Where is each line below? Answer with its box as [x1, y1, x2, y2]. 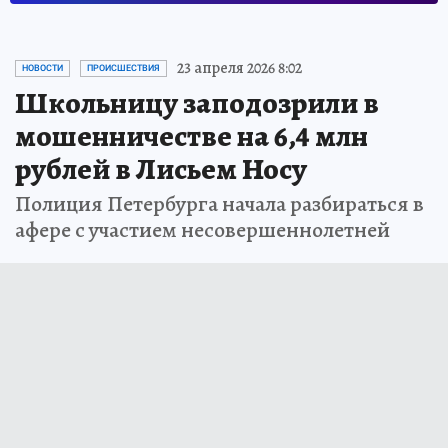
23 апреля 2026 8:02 [177, 57, 302, 80]
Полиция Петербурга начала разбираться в [15, 189, 424, 220]
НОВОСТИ [22, 63, 63, 74]
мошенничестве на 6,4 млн [15, 116, 368, 157]
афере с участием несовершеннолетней [15, 215, 390, 246]
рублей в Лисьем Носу [15, 149, 307, 190]
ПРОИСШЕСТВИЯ [87, 63, 160, 74]
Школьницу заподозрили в [15, 83, 379, 124]
